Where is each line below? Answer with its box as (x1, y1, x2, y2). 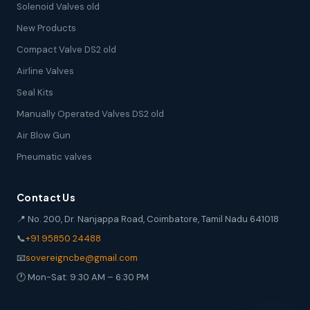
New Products (17, 21, 76, 34)
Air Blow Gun (17, 129, 71, 141)
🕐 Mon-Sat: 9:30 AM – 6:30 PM (17, 271, 149, 283)
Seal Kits (17, 86, 53, 98)
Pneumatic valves (17, 150, 92, 163)
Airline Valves (17, 64, 74, 77)
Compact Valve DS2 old (17, 43, 116, 55)
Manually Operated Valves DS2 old (17, 107, 164, 120)
